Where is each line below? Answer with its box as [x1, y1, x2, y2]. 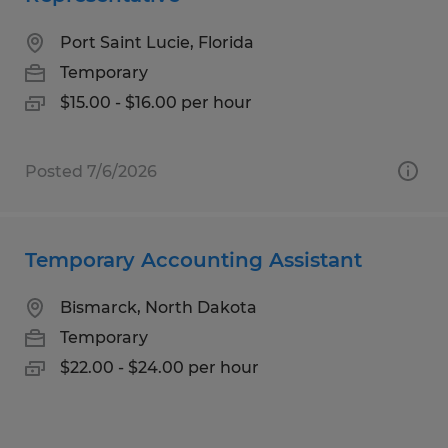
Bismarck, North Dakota [60, 297, 257, 317]
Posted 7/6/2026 [25, 161, 157, 181]
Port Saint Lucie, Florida [60, 32, 254, 52]
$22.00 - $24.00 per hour [60, 357, 259, 377]
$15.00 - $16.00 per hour [60, 92, 252, 112]
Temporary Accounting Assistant [25, 247, 362, 272]
